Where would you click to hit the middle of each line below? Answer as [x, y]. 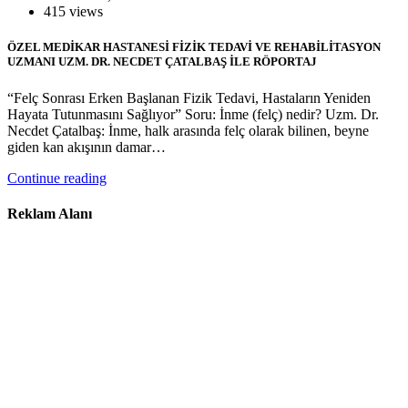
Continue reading [57, 178]
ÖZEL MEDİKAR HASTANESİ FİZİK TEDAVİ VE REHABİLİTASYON [194, 47]
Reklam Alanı [50, 213]
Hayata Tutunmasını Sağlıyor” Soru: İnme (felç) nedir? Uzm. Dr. [193, 114]
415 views [73, 12]
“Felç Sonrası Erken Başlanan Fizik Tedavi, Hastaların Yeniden [189, 97]
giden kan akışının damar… [87, 147]
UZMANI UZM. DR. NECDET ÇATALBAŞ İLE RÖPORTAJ [162, 62]
